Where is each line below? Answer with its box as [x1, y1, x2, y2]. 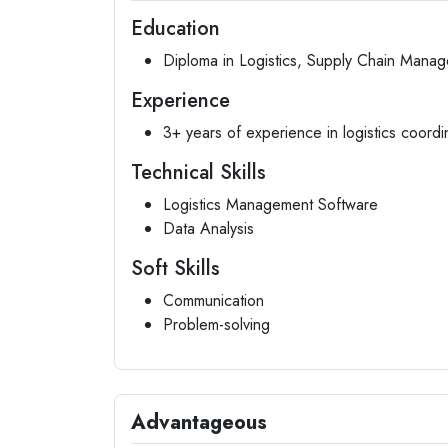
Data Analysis [163, 217, 254, 240]
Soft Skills [131, 254, 220, 283]
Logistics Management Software [163, 193, 378, 216]
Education [131, 14, 220, 43]
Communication [163, 289, 264, 312]
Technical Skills [131, 158, 266, 187]
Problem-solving [163, 313, 270, 336]
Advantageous [131, 408, 267, 437]
